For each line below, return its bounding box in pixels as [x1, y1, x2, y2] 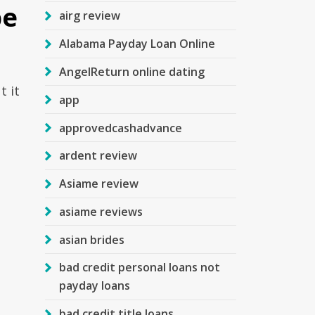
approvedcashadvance [58, 120, 182, 136]
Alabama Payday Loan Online [58, 36, 215, 52]
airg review [58, 8, 120, 24]
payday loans [58, 278, 130, 294]
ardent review [58, 148, 137, 164]
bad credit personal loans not [58, 259, 220, 276]
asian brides [58, 231, 124, 247]
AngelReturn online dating [58, 64, 205, 80]
